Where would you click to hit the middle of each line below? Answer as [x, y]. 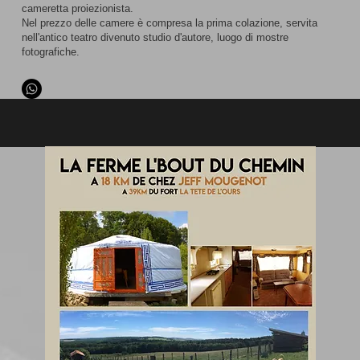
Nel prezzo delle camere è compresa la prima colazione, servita [169, 23]
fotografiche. [50, 52]
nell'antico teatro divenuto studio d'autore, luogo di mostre [155, 37]
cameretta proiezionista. [77, 8]
